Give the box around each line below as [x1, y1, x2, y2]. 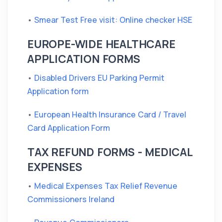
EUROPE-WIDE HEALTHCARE [27, 37, 175, 52]
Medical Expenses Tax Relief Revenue [34, 180, 177, 191]
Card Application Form [27, 122, 110, 133]
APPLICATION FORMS [27, 52, 140, 66]
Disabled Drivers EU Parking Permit [34, 72, 165, 83]
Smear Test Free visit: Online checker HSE [34, 14, 192, 25]
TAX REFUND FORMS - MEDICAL [27, 145, 192, 160]
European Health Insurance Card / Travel [34, 109, 186, 120]
